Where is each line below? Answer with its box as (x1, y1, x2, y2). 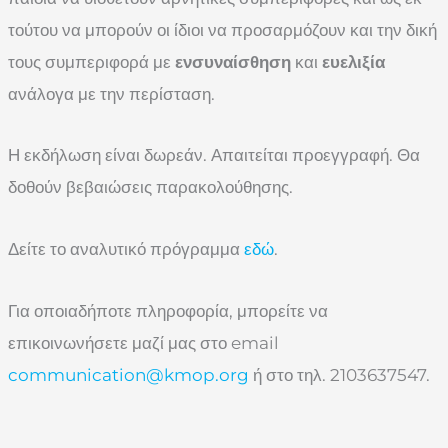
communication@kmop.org (8, 364, 249, 385)
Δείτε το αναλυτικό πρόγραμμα (8, 239, 244, 260)
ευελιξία (322, 51, 385, 72)
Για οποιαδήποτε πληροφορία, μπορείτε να (8, 300, 328, 321)
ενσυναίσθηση (175, 51, 291, 72)
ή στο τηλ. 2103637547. (249, 364, 430, 385)
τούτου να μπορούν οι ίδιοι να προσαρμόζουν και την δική (8, 19, 437, 40)
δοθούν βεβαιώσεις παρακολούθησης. (8, 177, 293, 198)
